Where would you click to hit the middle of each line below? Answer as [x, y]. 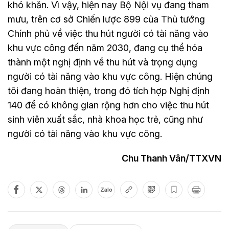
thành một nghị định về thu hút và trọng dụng [102, 62]
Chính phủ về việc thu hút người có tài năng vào [108, 34]
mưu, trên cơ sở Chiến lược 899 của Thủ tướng [106, 19]
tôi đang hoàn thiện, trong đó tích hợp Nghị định [109, 91]
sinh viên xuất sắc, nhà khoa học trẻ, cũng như [105, 120]
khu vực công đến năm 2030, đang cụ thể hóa [105, 48]
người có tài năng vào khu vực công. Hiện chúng [110, 77]
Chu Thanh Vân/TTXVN [171, 158]
